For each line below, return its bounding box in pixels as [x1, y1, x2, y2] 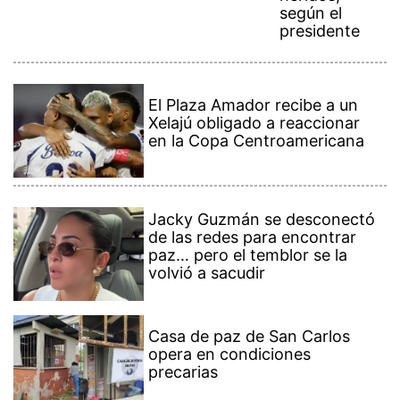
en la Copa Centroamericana [148, 131, 365, 151]
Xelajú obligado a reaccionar [148, 113, 361, 133]
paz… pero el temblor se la [148, 246, 348, 265]
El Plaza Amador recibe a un [148, 96, 359, 115]
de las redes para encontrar [148, 228, 357, 247]
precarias [148, 362, 219, 382]
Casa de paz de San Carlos [148, 327, 351, 346]
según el [279, 4, 343, 23]
